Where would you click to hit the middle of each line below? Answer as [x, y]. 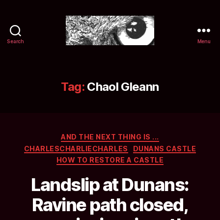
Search [15, 41]
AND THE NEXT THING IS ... [110, 137]
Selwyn [124, 50]
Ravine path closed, [110, 205]
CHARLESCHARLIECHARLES [76, 148]
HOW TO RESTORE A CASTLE [110, 160]
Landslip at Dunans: [110, 184]
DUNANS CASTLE [165, 148]
